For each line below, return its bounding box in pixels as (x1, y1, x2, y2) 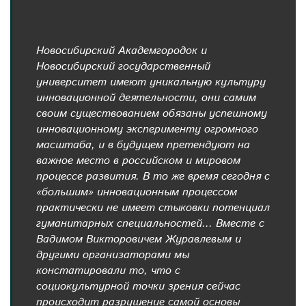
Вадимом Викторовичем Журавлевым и (36, 232, 241, 248)
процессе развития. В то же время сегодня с (36, 169, 270, 185)
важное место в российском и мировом (36, 153, 240, 169)
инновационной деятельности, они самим (36, 90, 256, 107)
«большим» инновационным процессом (36, 184, 237, 201)
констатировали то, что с (36, 263, 180, 279)
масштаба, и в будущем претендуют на (36, 137, 250, 154)
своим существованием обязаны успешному (36, 106, 267, 122)
